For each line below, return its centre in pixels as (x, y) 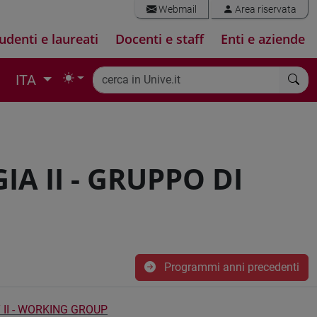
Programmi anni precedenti (230, 267)
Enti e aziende (263, 39)
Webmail (177, 10)
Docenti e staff (160, 39)
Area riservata (265, 10)
